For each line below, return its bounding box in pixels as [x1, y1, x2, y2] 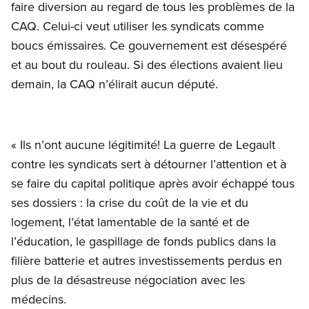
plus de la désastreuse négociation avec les [11, 271, 245, 289]
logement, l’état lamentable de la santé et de [11, 213, 250, 231]
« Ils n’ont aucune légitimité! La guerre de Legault [11, 136, 275, 154]
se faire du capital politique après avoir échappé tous [11, 175, 295, 192]
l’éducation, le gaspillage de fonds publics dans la [11, 232, 276, 250]
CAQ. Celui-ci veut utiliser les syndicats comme [11, 17, 264, 35]
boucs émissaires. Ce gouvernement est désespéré [11, 37, 287, 54]
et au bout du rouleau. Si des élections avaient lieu [11, 56, 283, 74]
